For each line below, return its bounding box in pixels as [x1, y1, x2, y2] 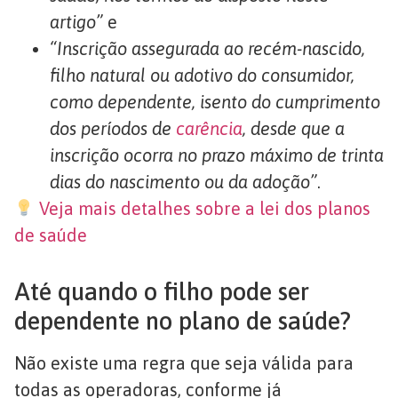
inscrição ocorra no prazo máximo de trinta [50, 144, 384, 165]
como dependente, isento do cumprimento [50, 91, 380, 112]
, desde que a [243, 117, 345, 139]
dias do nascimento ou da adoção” [50, 171, 317, 192]
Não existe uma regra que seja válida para [14, 352, 354, 373]
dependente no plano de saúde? [14, 306, 351, 335]
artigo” [50, 11, 107, 32]
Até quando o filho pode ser [14, 276, 309, 306]
